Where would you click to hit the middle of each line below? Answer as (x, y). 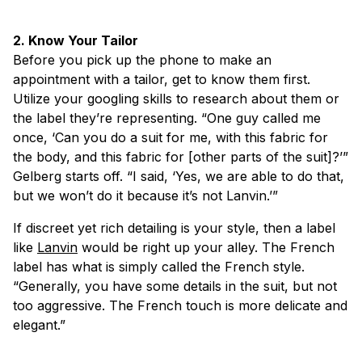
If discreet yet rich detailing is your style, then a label (174, 227)
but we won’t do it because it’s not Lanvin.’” (145, 195)
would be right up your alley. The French (206, 247)
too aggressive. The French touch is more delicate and (180, 305)
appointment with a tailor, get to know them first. (162, 79)
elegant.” (39, 324)
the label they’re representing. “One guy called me (167, 118)
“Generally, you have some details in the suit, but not (175, 286)
